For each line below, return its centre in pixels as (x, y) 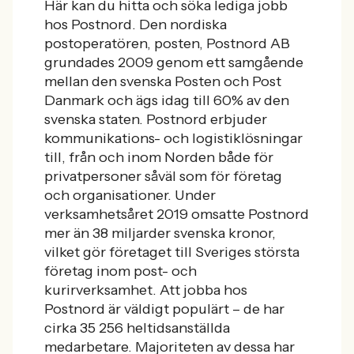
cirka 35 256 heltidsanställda (137, 328)
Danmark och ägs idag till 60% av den (167, 100)
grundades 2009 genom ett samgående (174, 62)
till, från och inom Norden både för (159, 157)
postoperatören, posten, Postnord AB (167, 43)
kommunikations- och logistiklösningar (173, 138)
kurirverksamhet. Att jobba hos (146, 290)
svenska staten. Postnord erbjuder (156, 119)
